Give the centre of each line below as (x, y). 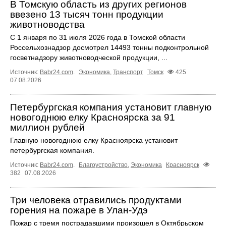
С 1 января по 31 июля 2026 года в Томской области (98, 37)
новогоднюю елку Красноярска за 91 (93, 117)
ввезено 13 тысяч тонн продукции (87, 14)
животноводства (47, 24)
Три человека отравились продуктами (96, 200)
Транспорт (128, 72)
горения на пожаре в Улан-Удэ (79, 210)
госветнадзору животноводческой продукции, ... (89, 57)
